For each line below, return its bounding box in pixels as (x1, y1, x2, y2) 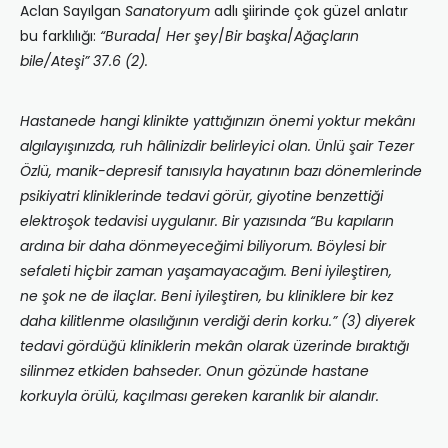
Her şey (166, 26, 218, 47)
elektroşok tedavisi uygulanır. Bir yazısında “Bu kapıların (20, 211, 394, 232)
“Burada (96, 26, 155, 47)
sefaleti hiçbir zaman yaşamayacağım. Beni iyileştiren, (20, 261, 392, 282)
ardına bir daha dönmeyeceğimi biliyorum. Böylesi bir (20, 236, 386, 257)
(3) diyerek (337, 311, 415, 332)
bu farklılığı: (20, 26, 96, 47)
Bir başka (225, 26, 287, 47)
